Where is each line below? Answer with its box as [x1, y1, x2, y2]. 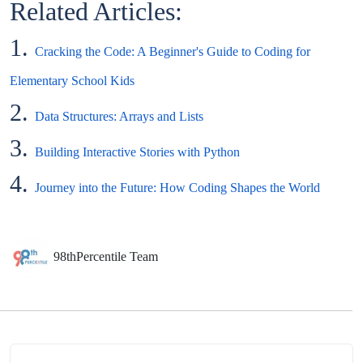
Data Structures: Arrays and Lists [35, 109, 203, 124]
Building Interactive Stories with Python [35, 145, 240, 160]
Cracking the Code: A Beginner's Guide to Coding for [35, 45, 310, 59]
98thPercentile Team [53, 250, 158, 264]
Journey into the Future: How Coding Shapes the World [35, 181, 320, 195]
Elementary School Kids [10, 74, 135, 88]
